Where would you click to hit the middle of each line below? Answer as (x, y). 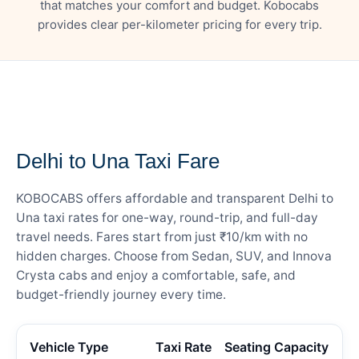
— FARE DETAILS (67, 129)
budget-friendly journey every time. (121, 294)
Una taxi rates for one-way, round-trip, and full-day (167, 217)
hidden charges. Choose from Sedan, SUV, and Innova (174, 256)
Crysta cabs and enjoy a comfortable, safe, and (156, 275)
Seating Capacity (276, 347)
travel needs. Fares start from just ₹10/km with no (162, 236)
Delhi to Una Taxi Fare (118, 161)
